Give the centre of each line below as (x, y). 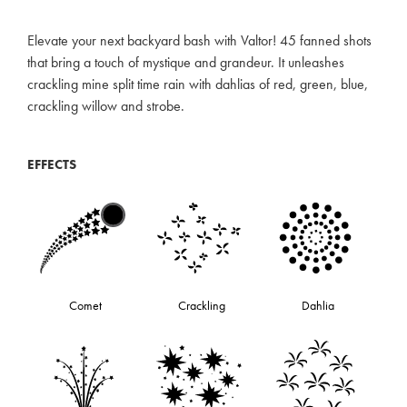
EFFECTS (52, 164)
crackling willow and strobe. (106, 106)
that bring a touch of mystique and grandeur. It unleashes (186, 63)
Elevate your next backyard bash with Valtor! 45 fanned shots (199, 41)
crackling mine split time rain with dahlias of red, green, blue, (198, 84)
